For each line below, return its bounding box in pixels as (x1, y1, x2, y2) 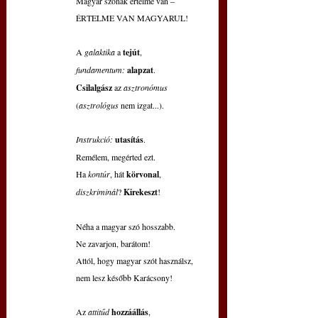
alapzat (127, 64, 153, 77)
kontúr (88, 168, 110, 180)
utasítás (115, 133, 143, 146)
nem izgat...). (121, 99, 164, 111)
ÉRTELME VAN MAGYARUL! (76, 12, 188, 24)
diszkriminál (76, 186, 118, 198)
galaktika (84, 46, 117, 58)
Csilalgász (76, 82, 114, 94)
